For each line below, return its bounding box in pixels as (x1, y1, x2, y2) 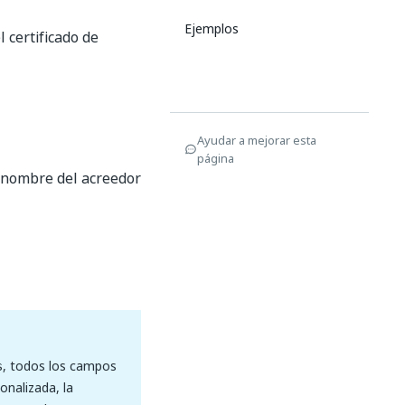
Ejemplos (184, 19, 239, 38)
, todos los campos (3, 356, 117, 376)
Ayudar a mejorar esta (197, 131, 316, 149)
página (197, 149, 234, 167)
